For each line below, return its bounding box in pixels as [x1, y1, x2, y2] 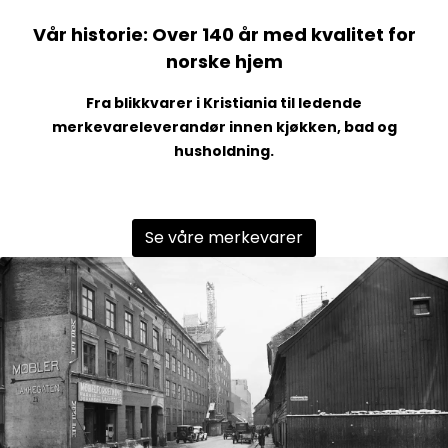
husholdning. [174, 140, 274, 161]
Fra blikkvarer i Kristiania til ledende [86, 92, 362, 113]
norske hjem [165, 48, 283, 74]
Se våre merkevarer [145, 225, 303, 249]
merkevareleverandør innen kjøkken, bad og [51, 116, 397, 137]
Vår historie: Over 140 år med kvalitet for [32, 21, 416, 47]
